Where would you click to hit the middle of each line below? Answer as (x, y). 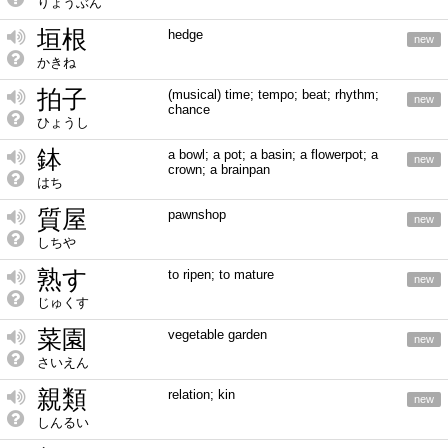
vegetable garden (217, 334)
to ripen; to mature (220, 274)
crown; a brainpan (218, 169)
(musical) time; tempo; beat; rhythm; (273, 94)
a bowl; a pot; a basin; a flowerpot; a (272, 154)
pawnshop (196, 214)
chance (188, 109)
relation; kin (201, 394)
